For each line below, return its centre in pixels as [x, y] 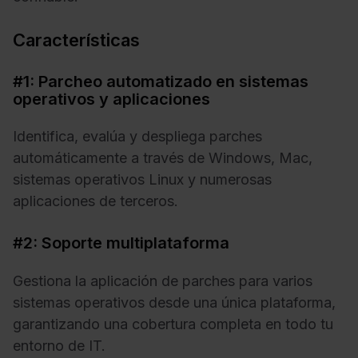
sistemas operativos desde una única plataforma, [174, 302]
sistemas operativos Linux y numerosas [142, 180]
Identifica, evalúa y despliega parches [137, 137]
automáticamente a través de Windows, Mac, [163, 158]
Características [76, 40]
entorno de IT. [59, 345]
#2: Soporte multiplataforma [121, 243]
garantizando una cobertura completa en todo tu [173, 324]
